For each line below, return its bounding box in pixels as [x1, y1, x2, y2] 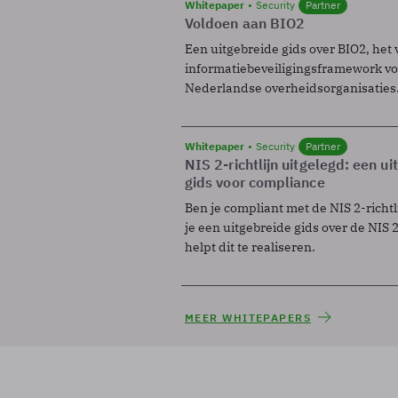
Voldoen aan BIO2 [185, 13, 306, 32]
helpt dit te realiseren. [185, 238, 315, 255]
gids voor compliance [185, 172, 325, 191]
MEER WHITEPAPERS [185, 310, 312, 324]
